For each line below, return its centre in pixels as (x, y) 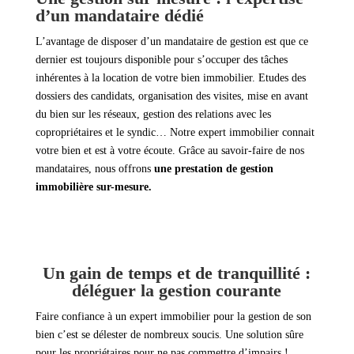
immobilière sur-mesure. (93, 187)
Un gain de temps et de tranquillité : (177, 273)
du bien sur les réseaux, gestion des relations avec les (153, 115)
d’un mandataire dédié (119, 16)
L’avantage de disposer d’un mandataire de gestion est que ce (171, 42)
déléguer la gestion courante (177, 291)
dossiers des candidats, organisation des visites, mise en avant (171, 96)
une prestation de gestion (213, 169)
